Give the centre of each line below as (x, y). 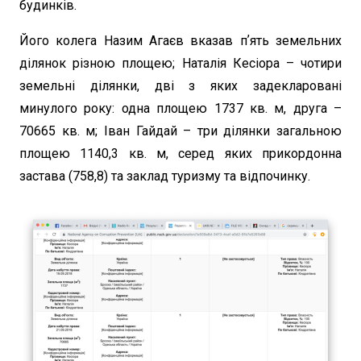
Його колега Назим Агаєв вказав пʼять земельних (180, 41)
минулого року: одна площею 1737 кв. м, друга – (180, 109)
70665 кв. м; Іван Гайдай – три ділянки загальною (180, 131)
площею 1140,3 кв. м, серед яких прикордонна (180, 154)
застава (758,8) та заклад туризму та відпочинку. (165, 176)
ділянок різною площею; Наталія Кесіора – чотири (180, 64)
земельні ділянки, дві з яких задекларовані (180, 86)
